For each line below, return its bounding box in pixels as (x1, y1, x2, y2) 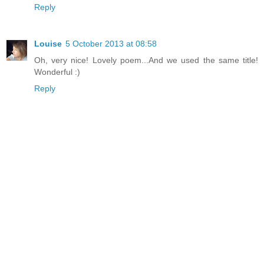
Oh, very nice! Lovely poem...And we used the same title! (34, 55, 258, 65)
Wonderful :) (34, 67, 80, 77)
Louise (34, 38, 62, 48)
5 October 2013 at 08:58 (65, 38, 157, 48)
